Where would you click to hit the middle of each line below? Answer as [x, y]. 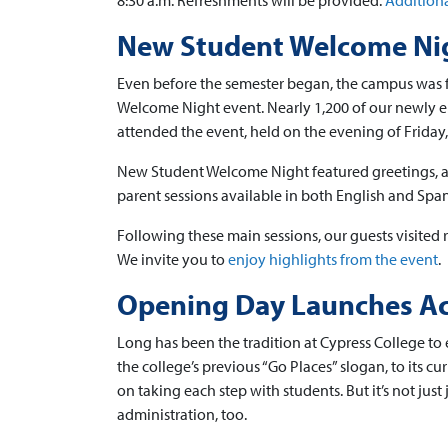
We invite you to [172, 259]
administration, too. [182, 414]
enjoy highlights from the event [333, 259]
